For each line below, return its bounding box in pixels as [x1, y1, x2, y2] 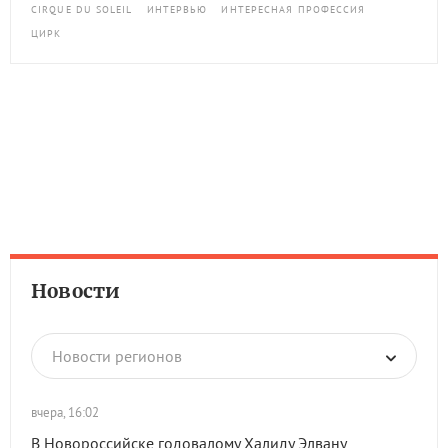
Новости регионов [52, 346, 182, 367]
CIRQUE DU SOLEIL [31, 3, 133, 17]
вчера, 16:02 [31, 404, 99, 422]
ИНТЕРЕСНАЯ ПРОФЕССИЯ [221, 3, 366, 17]
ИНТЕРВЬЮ [146, 3, 208, 17]
